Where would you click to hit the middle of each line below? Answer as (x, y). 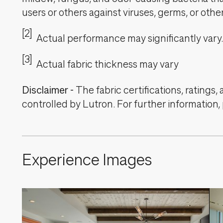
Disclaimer (45, 90)
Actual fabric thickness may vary (107, 64)
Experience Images (87, 160)
